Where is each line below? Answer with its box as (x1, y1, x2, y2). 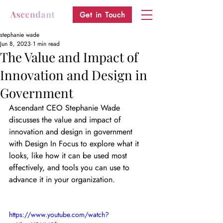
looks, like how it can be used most (9, 150, 129, 161)
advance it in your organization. (9, 174, 115, 185)
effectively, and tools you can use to (9, 162, 132, 173)
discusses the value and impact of (9, 114, 123, 125)
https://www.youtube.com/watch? (9, 210, 109, 220)
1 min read (33, 39, 60, 48)
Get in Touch (79, 9, 125, 20)
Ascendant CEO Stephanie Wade (9, 102, 122, 113)
